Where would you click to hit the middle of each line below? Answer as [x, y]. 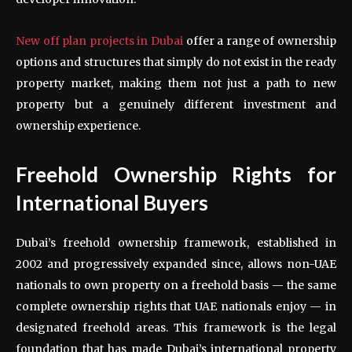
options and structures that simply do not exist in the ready [176, 62]
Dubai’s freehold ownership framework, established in [176, 242]
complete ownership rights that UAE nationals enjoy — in [176, 306]
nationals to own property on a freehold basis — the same [176, 285]
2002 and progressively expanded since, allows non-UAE [176, 264]
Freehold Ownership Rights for [176, 174]
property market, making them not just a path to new [176, 83]
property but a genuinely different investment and [176, 104]
